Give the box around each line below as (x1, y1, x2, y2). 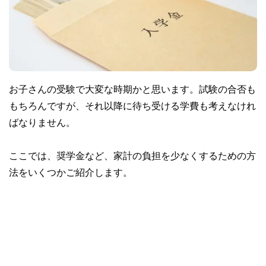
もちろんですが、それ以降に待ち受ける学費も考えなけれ (9, 100, 256, 110)
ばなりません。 (9, 117, 75, 127)
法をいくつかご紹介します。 (9, 167, 132, 177)
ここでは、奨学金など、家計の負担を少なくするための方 (9, 150, 256, 160)
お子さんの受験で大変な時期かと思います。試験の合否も (9, 84, 256, 94)
